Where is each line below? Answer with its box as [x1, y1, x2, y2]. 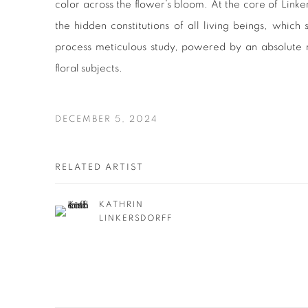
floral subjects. [55, 63, 122, 74]
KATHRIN [99, 200, 144, 209]
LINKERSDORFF [99, 214, 173, 223]
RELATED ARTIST [55, 163, 144, 173]
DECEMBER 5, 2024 [55, 115, 157, 124]
